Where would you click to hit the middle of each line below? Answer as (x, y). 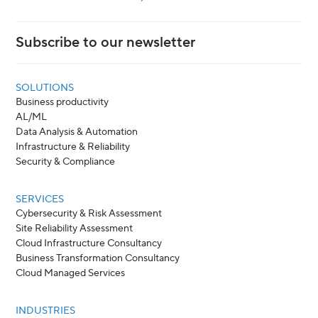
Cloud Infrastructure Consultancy (89, 243)
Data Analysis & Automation (77, 132)
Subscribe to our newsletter (106, 42)
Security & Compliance (66, 161)
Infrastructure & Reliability (73, 147)
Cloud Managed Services (71, 273)
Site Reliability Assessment (75, 228)
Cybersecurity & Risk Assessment (89, 213)
